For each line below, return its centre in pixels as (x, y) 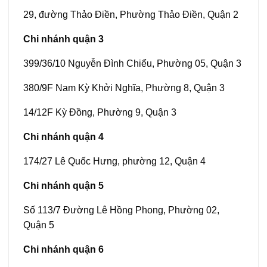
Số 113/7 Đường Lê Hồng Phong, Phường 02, (121, 210)
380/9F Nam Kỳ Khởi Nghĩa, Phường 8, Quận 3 (124, 88)
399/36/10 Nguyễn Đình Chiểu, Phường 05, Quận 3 (132, 64)
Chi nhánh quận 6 (63, 250)
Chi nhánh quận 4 (63, 137)
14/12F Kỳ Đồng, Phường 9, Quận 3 (100, 113)
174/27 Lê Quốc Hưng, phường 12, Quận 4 (114, 162)
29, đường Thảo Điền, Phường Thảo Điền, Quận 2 (131, 15)
